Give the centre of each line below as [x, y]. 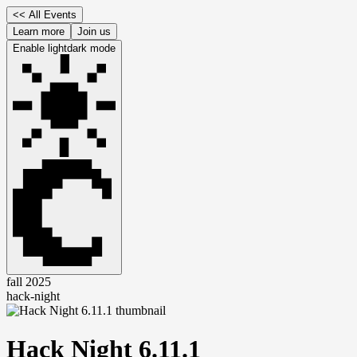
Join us [94, 31]
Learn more [39, 31]
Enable [30, 48]
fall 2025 [29, 281]
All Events [53, 15]
